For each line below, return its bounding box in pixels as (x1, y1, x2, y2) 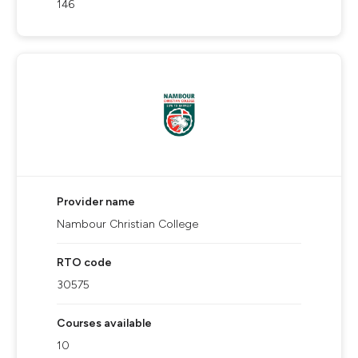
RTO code (57, 256, 112, 269)
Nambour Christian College (57, 217, 198, 231)
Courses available (57, 316, 152, 330)
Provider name (57, 195, 135, 209)
